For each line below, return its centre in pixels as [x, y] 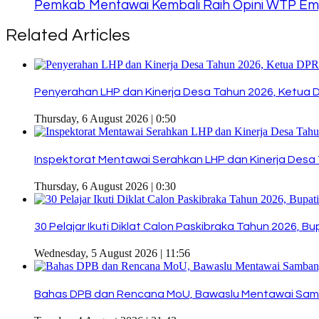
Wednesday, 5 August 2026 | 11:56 [112, 253]
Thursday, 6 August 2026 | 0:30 [105, 186]
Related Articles [68, 35]
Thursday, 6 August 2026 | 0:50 [105, 119]
